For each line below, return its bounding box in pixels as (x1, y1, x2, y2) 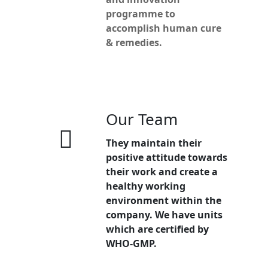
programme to (106, 7, 175, 20)
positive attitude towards (106, 150, 227, 164)
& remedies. (106, 35, 162, 49)
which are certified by (106, 222, 209, 236)
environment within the (106, 193, 221, 207)
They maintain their (106, 136, 202, 150)
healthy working (106, 179, 185, 193)
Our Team (106, 108, 178, 130)
